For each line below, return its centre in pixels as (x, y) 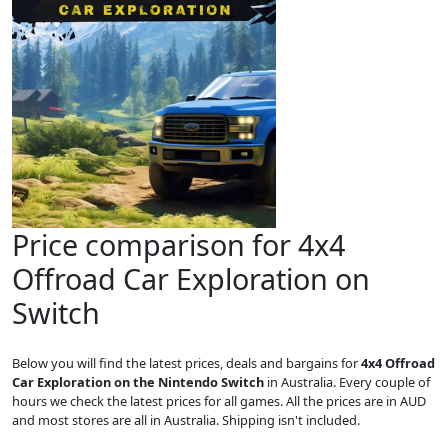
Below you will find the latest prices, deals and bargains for (186, 363)
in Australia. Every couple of (347, 382)
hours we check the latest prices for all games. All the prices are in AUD (219, 401)
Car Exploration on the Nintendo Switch (138, 382)
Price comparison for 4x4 (178, 244)
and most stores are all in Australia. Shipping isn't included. (186, 420)
